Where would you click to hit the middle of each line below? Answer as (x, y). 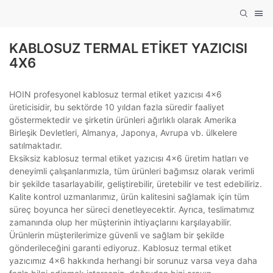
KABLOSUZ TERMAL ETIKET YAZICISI (128, 48)
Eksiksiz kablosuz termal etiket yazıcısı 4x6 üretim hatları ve (129, 158)
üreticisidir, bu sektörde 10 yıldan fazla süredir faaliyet (117, 107)
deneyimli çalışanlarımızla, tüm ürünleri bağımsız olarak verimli (132, 171)
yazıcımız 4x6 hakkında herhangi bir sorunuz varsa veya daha (133, 261)
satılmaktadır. (36, 146)
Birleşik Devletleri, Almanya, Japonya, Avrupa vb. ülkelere (123, 133)
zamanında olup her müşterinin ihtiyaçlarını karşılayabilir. (120, 222)
